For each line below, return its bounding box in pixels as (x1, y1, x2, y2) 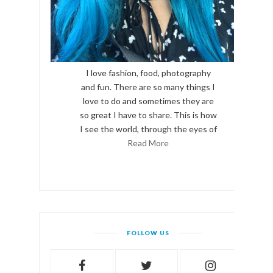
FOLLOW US (127, 229, 169, 237)
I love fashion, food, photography (85, 68, 211, 79)
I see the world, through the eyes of (79, 124, 217, 135)
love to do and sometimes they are (82, 96, 214, 107)
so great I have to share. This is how (79, 110, 217, 121)
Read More (127, 138, 169, 149)
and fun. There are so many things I (81, 82, 215, 93)
